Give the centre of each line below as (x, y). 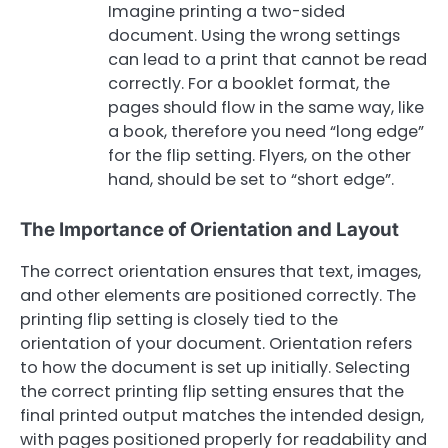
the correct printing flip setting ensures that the (212, 392)
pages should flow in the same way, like (266, 107)
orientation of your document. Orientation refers (216, 344)
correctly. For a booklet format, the (249, 83)
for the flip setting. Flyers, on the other (259, 155)
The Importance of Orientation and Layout (209, 229)
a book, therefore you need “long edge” (266, 131)
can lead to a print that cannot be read (267, 59)
